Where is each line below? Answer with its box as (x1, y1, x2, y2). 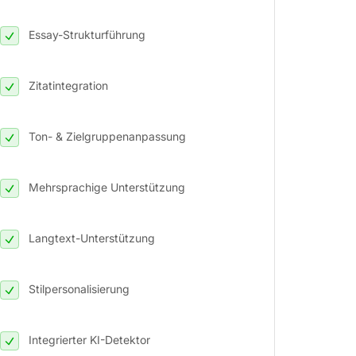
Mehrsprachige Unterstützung (29, 180, 185, 194)
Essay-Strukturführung (29, 27, 145, 41)
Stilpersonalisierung (29, 281, 130, 296)
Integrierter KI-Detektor (29, 332, 150, 346)
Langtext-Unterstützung (29, 230, 155, 245)
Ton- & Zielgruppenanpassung (29, 129, 186, 143)
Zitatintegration (29, 78, 108, 92)
